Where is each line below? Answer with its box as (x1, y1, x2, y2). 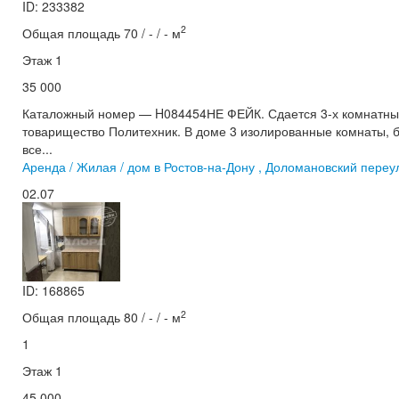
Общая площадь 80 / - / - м (22, 308, 181, 327)
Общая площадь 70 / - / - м (22, 23, 181, 42)
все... (22, 139, 53, 158)
